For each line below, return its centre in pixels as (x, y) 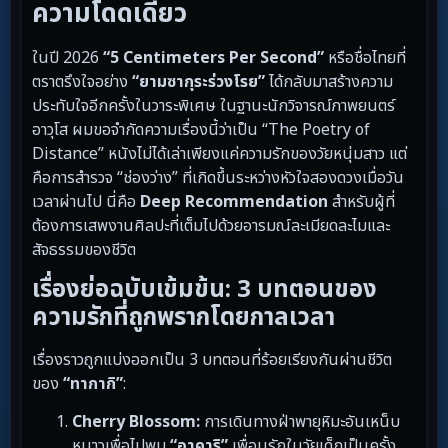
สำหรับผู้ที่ (361, 201)
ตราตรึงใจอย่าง (82, 81)
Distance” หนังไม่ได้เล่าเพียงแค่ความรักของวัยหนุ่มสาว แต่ (219, 153)
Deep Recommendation (234, 201)
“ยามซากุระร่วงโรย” (198, 81)
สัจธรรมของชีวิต (84, 249)
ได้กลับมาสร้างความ (329, 81)
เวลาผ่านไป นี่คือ (86, 201)
